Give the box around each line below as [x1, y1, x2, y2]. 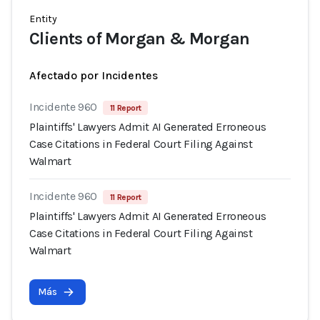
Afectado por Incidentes [29, 69, 158, 82]
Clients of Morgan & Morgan [29, 29, 250, 49]
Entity [29, 13, 57, 25]
